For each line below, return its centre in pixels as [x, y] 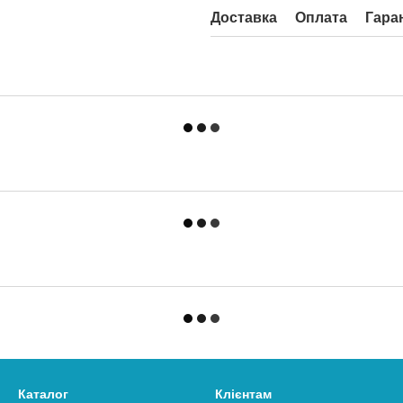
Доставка [244, 18]
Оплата [321, 18]
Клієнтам [243, 394]
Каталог [43, 394]
